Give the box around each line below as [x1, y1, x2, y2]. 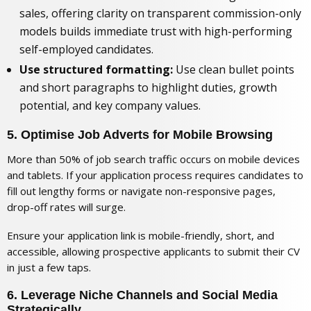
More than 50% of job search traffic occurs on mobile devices [7, 151, 300, 166]
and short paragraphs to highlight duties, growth [19, 79, 277, 95]
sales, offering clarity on [19, 5, 147, 21]
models [19, 23, 57, 39]
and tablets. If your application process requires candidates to [7, 167, 303, 182]
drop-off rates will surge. [7, 199, 126, 214]
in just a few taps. [7, 260, 91, 274]
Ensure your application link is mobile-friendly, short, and [7, 228, 274, 242]
